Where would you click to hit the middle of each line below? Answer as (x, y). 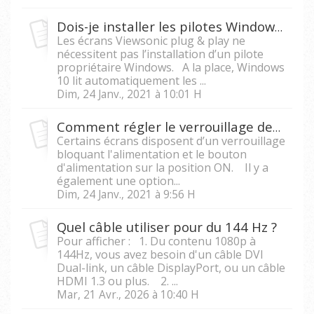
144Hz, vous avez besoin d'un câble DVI (160, 254)
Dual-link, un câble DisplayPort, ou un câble (171, 267)
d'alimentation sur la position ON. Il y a (163, 167)
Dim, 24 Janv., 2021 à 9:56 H (126, 194)
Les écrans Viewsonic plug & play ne (151, 40)
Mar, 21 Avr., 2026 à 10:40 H (128, 294)
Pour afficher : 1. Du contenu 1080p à (156, 241)
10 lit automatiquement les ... (131, 80)
